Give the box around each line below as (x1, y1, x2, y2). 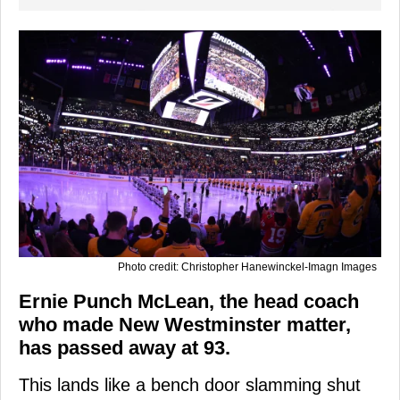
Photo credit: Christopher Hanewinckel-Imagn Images (118, 260, 377, 273)
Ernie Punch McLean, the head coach (19, 289, 359, 312)
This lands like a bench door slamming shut (19, 374, 361, 395)
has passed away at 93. (19, 336, 230, 359)
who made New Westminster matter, (19, 312, 351, 336)
